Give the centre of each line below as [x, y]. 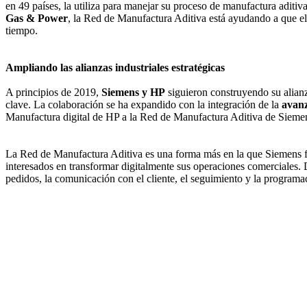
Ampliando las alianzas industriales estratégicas [115, 67]
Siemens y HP [133, 92]
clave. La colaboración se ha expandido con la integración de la [144, 104]
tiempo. [22, 30]
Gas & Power [37, 18]
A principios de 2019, [53, 92]
